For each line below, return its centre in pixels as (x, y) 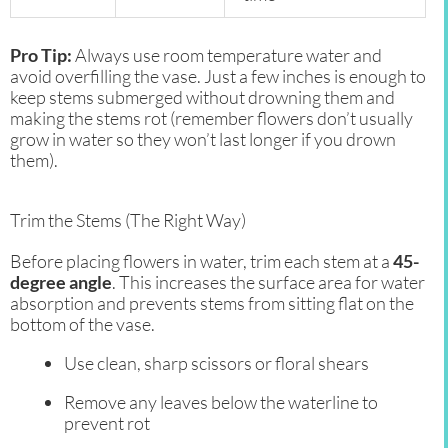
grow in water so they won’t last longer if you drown (203, 139)
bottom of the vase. (82, 324)
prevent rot (107, 423)
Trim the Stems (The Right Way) (128, 220)
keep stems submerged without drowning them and (202, 97)
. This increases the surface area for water (268, 282)
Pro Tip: (41, 55)
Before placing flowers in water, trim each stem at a (201, 261)
